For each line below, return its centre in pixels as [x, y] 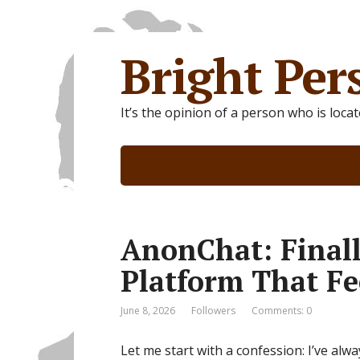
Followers [213, 311]
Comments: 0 [282, 311]
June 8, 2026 [148, 311]
